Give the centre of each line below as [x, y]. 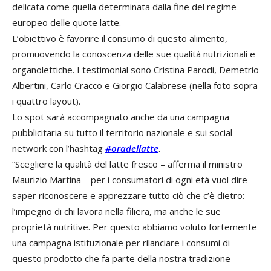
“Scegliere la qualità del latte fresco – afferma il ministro [127, 164]
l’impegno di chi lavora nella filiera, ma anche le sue [116, 211]
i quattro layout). [46, 101]
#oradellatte [132, 148]
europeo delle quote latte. [67, 22]
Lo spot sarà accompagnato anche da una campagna [121, 116]
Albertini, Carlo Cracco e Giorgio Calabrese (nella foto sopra [135, 85]
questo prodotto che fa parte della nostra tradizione [121, 258]
